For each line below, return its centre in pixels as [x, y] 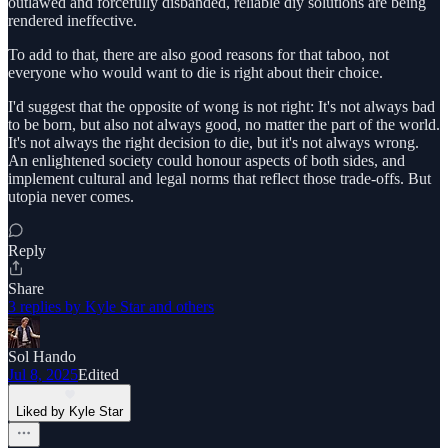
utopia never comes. [71, 196]
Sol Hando [42, 356]
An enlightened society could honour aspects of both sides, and [206, 160]
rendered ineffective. [72, 20]
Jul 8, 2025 [43, 374]
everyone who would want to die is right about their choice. [195, 72]
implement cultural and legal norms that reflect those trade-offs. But [219, 178]
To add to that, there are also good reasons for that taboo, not [198, 54]
